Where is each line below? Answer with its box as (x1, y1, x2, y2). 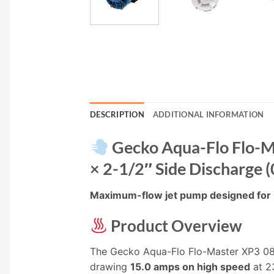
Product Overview (108, 216, 243, 235)
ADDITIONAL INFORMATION (152, 109, 264, 120)
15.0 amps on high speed (130, 260, 250, 273)
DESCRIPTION (90, 109, 144, 120)
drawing (90, 260, 130, 273)
